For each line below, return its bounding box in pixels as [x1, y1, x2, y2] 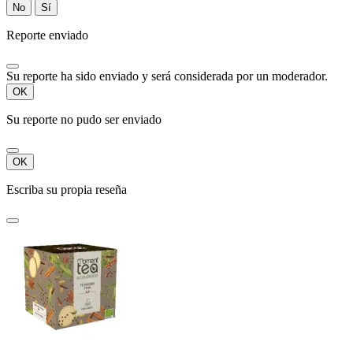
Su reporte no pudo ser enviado [6, 112, 162, 126]
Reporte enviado [6, 28, 88, 42]
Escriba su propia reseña [6, 182, 127, 196]
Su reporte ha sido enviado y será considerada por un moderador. [6, 69, 328, 83]
